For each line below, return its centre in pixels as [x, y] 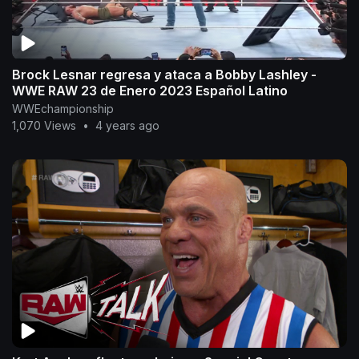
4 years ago [127, 126]
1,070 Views [44, 126]
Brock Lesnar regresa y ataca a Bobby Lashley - [164, 75]
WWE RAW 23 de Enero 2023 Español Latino [150, 91]
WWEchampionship [63, 109]
